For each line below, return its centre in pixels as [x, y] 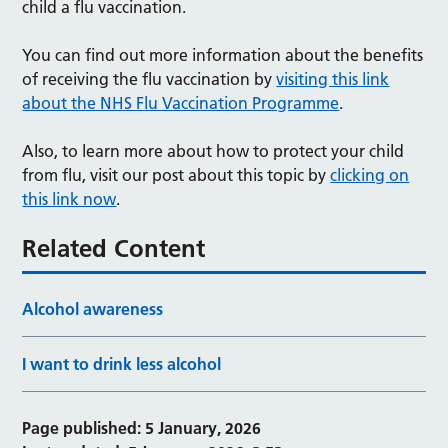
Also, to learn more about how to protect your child [213, 151]
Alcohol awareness [93, 309]
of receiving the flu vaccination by [149, 79]
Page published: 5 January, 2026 [142, 428]
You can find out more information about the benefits [223, 55]
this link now [69, 199]
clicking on [370, 175]
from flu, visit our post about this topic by [176, 175]
